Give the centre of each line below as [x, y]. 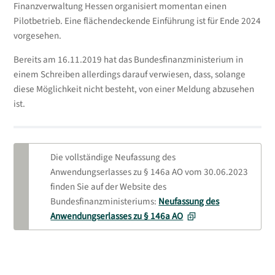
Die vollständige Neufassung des [113, 157]
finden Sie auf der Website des [109, 187]
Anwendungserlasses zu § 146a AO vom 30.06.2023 [149, 172]
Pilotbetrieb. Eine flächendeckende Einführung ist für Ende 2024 [137, 21]
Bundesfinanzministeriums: [105, 201]
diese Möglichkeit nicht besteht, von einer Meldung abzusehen [134, 89]
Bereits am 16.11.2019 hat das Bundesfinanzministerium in [128, 60]
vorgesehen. [37, 36]
